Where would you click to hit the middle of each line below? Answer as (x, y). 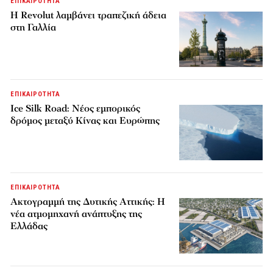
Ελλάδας (29, 226)
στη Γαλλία (34, 28)
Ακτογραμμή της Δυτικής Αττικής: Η (88, 202)
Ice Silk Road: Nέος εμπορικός (76, 109)
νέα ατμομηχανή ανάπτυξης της (76, 214)
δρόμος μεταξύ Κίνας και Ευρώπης (85, 121)
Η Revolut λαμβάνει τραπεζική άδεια (89, 16)
